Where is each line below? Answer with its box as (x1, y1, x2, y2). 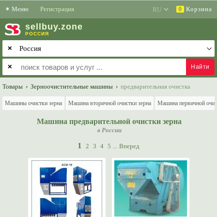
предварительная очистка (121, 83, 190, 90)
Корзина (184, 5, 212, 13)
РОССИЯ (25, 31, 49, 36)
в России (97, 126, 122, 134)
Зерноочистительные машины (31, 83, 113, 90)
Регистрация (40, 5, 74, 13)
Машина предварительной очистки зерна (37, 117, 182, 125)
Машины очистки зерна (5, 100, 62, 107)
